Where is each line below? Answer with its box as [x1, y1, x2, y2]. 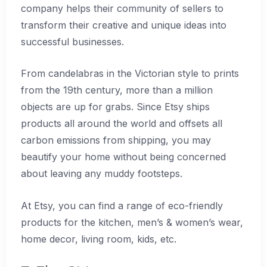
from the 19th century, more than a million [21, 84, 213, 97]
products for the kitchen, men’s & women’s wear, [21, 216, 243, 228]
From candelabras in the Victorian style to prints [21, 67, 239, 80]
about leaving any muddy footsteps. [21, 167, 182, 180]
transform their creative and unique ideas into [21, 18, 226, 31]
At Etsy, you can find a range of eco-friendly [21, 199, 223, 212]
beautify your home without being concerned [21, 151, 226, 163]
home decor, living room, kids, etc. [21, 232, 176, 245]
